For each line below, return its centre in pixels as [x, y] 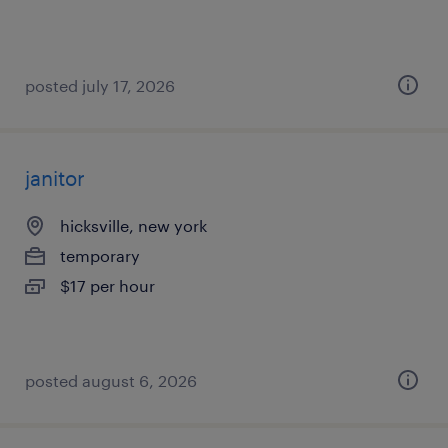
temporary [100, 255]
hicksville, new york [133, 225]
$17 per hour [107, 285]
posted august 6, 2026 [111, 380]
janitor [55, 178]
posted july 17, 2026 [100, 85]
